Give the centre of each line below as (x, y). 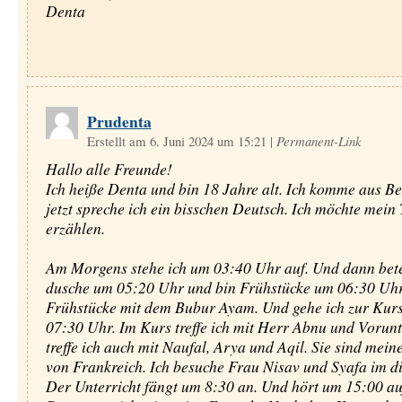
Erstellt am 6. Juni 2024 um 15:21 (178, 141)
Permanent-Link (319, 141)
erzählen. (75, 228)
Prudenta (119, 121)
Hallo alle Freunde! (109, 169)
